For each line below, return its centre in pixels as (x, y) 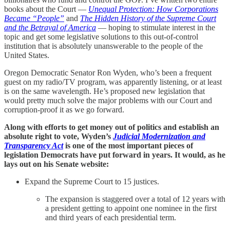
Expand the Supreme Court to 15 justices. (92, 181)
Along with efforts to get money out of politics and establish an (112, 127)
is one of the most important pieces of (129, 145)
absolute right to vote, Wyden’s (59, 136)
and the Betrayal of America (50, 27)
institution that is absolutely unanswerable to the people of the (103, 46)
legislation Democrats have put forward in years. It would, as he (115, 155)
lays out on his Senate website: (56, 164)
